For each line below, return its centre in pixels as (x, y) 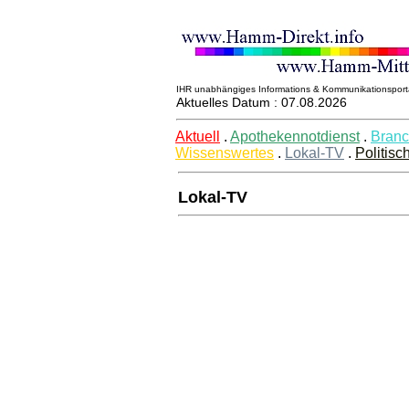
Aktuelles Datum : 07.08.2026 (262, 102)
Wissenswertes (225, 153)
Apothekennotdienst (295, 136)
